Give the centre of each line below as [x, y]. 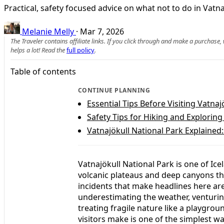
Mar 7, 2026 [102, 31]
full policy [80, 50]
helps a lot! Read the [38, 50]
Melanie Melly [48, 31]
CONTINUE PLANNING [114, 90]
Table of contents [43, 72]
